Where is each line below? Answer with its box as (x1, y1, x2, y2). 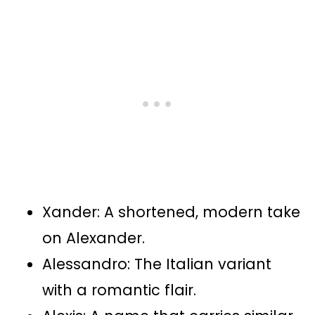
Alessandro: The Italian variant (42, 254, 271, 275)
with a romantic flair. (42, 280, 196, 301)
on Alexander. (42, 228, 145, 249)
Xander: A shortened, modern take (42, 202, 300, 223)
